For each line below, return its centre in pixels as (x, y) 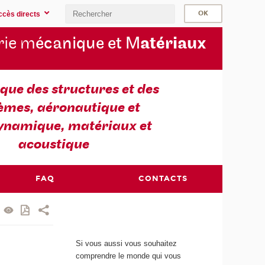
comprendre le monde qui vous (129, 256)
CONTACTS (163, 178)
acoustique (54, 145)
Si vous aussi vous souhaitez (127, 243)
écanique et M (88, 44)
